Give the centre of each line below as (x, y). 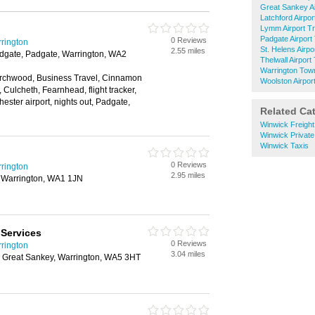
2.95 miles (188, 175)
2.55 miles (188, 51)
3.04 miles (188, 254)
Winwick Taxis (284, 146)
